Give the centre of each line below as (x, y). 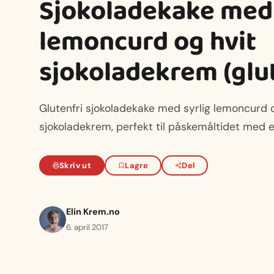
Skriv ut (76, 165)
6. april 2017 (87, 227)
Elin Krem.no (93, 211)
